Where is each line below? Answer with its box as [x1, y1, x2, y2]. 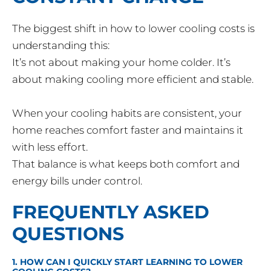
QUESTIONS [12, 223, 124, 246]
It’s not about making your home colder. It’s [12, 56, 230, 69]
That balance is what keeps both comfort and [12, 158, 240, 171]
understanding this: [12, 39, 109, 52]
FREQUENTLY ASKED [12, 201, 209, 224]
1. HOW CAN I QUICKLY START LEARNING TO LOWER [12, 256, 243, 268]
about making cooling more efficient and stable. [12, 73, 253, 86]
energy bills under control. [12, 175, 142, 188]
